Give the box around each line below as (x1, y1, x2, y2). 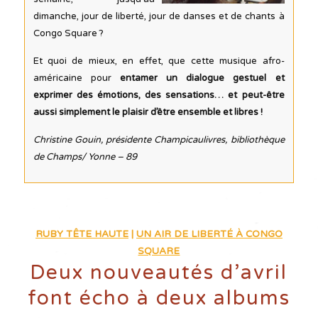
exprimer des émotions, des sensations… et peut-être (33, 89, 285, 101)
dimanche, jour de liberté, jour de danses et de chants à (33, 10, 285, 22)
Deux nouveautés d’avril (30, 260, 288, 285)
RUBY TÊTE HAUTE (35, 228, 128, 240)
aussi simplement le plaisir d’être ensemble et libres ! (33, 106, 263, 118)
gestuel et (233, 72, 285, 84)
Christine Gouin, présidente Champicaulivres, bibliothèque (33, 133, 285, 146)
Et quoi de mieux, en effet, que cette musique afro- (33, 55, 285, 67)
